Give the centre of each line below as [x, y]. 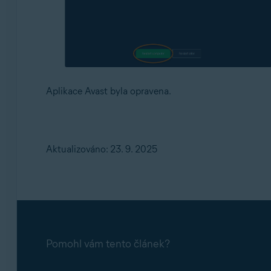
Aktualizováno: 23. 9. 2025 [101, 149]
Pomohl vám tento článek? [108, 243]
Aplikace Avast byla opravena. [108, 91]
